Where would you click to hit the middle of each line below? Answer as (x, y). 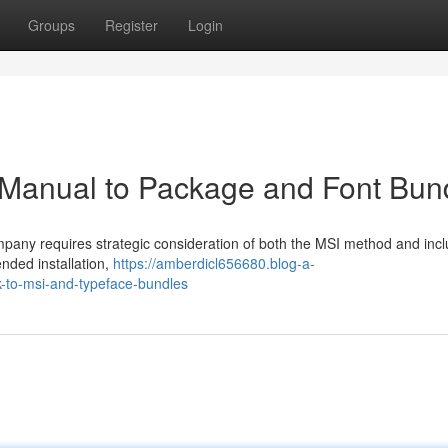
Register (131, 25)
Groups (51, 25)
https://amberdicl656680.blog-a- (214, 263)
